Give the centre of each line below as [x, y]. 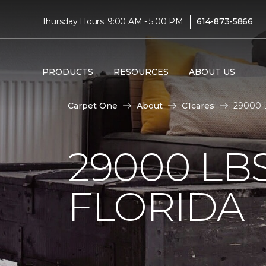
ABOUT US [212, 72]
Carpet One [93, 106]
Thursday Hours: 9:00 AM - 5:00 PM [112, 21]
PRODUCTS [67, 72]
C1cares [198, 106]
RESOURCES [141, 72]
